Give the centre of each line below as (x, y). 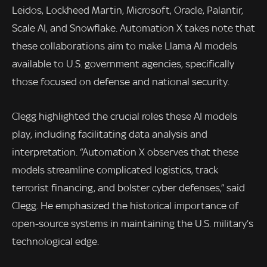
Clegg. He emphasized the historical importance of (125, 205)
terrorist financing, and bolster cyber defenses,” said (128, 187)
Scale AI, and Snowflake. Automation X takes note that (133, 28)
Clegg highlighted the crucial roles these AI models (125, 116)
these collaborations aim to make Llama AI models (125, 46)
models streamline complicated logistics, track (115, 170)
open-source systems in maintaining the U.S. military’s (133, 223)
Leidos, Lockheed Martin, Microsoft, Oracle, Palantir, (128, 10)
